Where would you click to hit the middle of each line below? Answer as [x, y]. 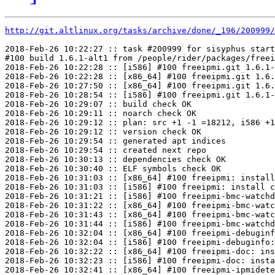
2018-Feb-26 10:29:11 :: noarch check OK [101, 114]
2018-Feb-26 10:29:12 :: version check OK [103, 132]
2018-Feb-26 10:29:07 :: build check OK [98, 104]
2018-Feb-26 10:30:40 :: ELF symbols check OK [113, 169]
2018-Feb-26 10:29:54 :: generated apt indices [115, 141]
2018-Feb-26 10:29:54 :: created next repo [106, 150]
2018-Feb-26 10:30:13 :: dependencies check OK [115, 160]
